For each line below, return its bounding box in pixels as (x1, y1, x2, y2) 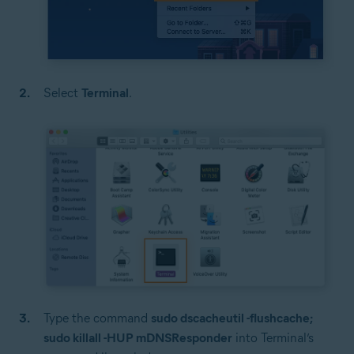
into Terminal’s (232, 330, 314, 345)
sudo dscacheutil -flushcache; (151, 310, 312, 326)
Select (43, 85, 81, 101)
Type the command (43, 310, 151, 326)
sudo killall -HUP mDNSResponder (43, 330, 232, 345)
